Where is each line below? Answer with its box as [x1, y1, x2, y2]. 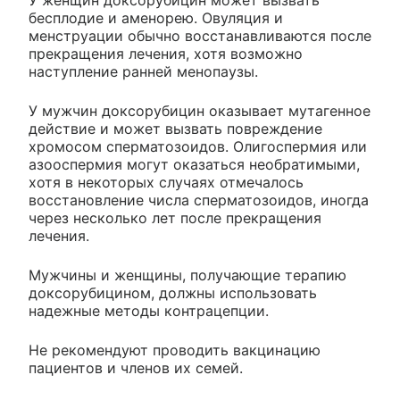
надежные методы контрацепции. [29, 301, 269, 320]
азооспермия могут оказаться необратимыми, [29, 154, 360, 173]
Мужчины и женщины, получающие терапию [29, 265, 346, 284]
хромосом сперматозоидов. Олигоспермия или [29, 137, 367, 155]
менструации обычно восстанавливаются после [29, 26, 371, 45]
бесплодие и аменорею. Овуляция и [29, 8, 283, 27]
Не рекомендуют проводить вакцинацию [29, 340, 321, 359]
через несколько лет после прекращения [29, 208, 321, 227]
